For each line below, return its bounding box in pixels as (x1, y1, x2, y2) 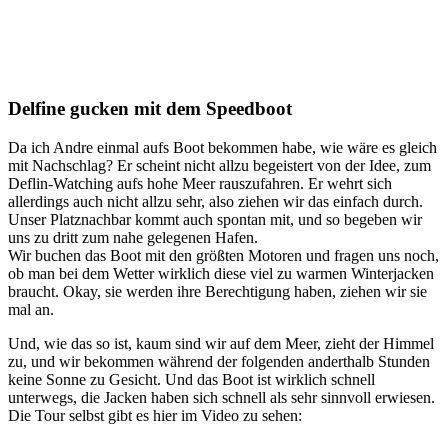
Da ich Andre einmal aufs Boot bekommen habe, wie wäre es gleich (8, 139, 437, 157)
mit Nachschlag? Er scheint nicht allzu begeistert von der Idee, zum (8, 157, 431, 175)
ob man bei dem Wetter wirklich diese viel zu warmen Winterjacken (8, 265, 434, 283)
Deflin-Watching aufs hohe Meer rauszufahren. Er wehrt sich (8, 175, 392, 193)
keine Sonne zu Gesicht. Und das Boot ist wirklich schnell (8, 371, 375, 389)
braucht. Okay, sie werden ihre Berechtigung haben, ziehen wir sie (8, 283, 427, 301)
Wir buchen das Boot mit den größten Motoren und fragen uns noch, (8, 247, 439, 265)
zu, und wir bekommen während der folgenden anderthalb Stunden (8, 353, 430, 371)
